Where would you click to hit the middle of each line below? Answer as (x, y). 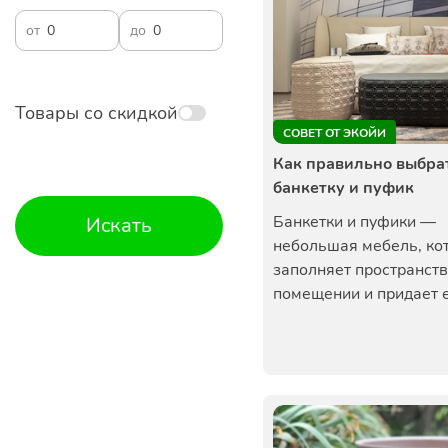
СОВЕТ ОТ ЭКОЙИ (334, 133)
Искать (119, 225)
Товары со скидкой (96, 113)
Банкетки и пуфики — (354, 222)
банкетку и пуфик (343, 188)
